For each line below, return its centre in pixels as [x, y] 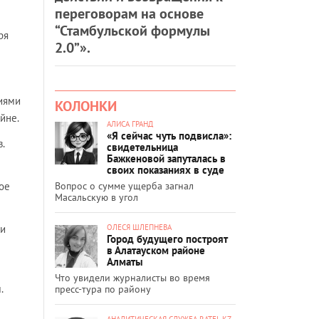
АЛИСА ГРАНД [130, 124]
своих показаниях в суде [166, 169]
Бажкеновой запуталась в [166, 158]
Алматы [125, 261]
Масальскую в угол [96, 197]
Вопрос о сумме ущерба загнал [124, 185]
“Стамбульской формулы [132, 30]
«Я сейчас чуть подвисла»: [169, 135]
